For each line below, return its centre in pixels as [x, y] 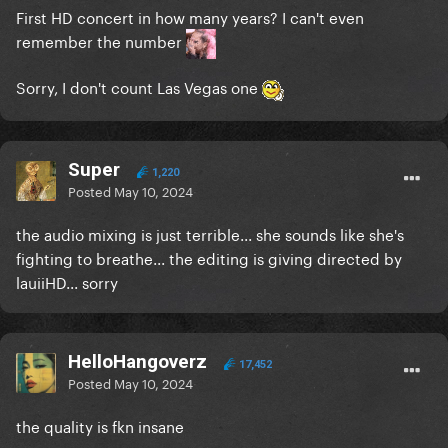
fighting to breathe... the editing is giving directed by [209, 257]
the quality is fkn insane [100, 425]
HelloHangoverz [137, 362]
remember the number [101, 40]
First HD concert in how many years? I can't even [190, 16]
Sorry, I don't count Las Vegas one [139, 86]
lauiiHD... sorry [67, 281]
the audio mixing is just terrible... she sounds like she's [210, 233]
